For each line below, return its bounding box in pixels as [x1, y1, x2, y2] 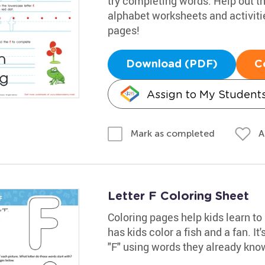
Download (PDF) [125, 59, 218, 70]
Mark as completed [130, 128, 215, 139]
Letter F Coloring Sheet [107, 190, 249, 202]
